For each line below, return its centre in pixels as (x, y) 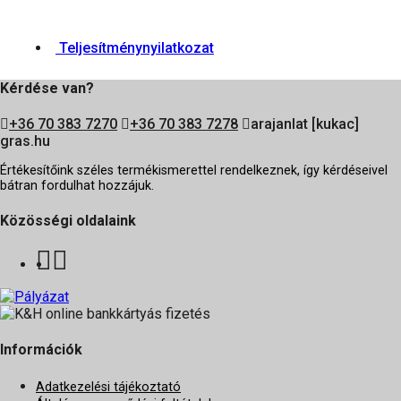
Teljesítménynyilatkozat (135, 47)
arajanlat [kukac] (305, 124)
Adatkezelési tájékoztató (108, 387)
